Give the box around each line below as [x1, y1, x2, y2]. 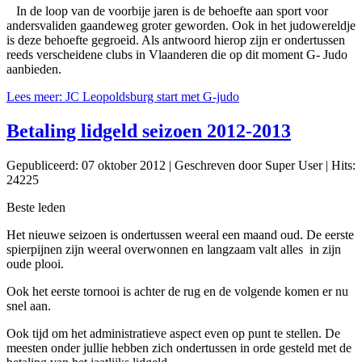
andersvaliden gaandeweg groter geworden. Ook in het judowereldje [6, 19, 356, 33]
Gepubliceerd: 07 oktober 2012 [6, 158, 166, 172]
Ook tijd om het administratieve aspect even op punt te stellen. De [6, 326, 340, 340]
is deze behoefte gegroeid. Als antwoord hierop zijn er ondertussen [6, 33, 345, 48]
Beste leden [6, 200, 65, 214]
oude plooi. [6, 256, 64, 271]
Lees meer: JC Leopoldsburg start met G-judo [6, 90, 239, 104]
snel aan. [6, 298, 51, 313]
